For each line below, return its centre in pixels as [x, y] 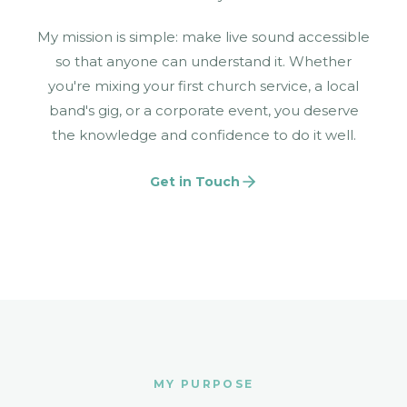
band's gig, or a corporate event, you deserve [203, 111]
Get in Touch [194, 182]
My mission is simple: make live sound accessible [203, 37]
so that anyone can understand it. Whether [203, 62]
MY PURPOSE [203, 384]
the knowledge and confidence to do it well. [203, 135]
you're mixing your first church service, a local [203, 86]
